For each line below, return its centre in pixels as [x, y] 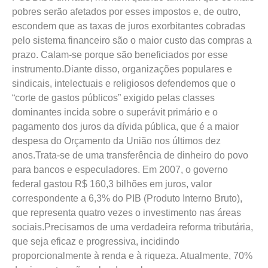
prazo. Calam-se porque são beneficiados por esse [120, 55]
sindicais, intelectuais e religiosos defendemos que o [124, 83]
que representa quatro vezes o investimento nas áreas [127, 213]
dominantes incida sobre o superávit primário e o [115, 112]
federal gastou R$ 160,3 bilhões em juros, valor [112, 184]
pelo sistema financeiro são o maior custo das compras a [132, 40]
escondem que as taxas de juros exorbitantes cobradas [129, 26]
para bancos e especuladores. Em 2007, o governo [120, 170]
